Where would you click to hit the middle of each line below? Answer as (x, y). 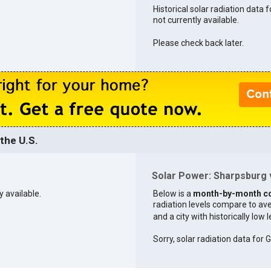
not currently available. (196, 20)
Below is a (173, 193)
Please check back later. (198, 43)
